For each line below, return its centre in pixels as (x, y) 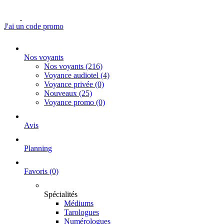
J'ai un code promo (34, 26)
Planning (38, 148)
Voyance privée (69, 84)
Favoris (37, 171)
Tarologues (81, 212)
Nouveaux (61, 93)
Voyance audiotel (72, 75)
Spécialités (61, 194)
